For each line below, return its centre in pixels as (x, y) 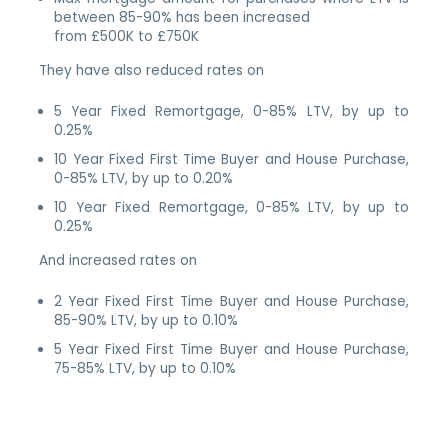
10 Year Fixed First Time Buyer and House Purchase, (231, 159)
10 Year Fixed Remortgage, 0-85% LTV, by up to (231, 207)
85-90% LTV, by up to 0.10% (147, 320)
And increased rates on (122, 260)
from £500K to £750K (127, 37)
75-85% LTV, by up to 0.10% (145, 368)
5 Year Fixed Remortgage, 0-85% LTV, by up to (231, 111)
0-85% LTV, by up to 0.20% (145, 178)
